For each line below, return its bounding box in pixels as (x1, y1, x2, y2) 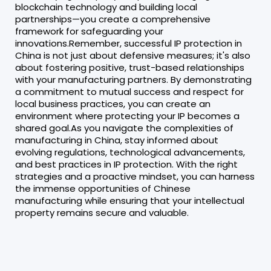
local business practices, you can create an (15, 97, 211, 110)
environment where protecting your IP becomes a (15, 109, 240, 122)
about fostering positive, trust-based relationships (15, 60, 244, 74)
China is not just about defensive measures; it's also (15, 48, 250, 62)
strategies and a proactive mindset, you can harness (15, 169, 255, 183)
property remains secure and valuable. (15, 206, 189, 219)
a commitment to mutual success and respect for (15, 85, 244, 98)
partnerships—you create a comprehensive (15, 12, 211, 25)
